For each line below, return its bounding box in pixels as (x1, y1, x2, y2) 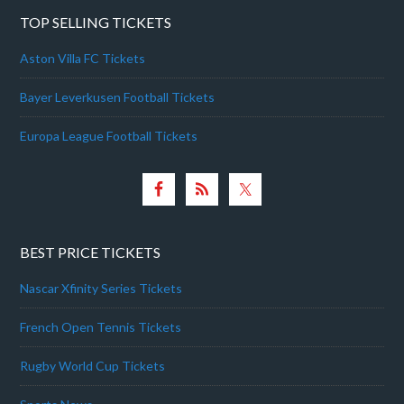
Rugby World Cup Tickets (20, 358, 166, 374)
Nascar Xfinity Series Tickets (20, 280, 183, 297)
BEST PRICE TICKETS (20, 243, 161, 262)
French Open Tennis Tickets (20, 319, 182, 335)
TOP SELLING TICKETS (20, 14, 172, 32)
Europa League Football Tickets (20, 128, 198, 144)
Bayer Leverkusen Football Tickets (20, 89, 216, 106)
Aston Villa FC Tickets (20, 50, 146, 67)
